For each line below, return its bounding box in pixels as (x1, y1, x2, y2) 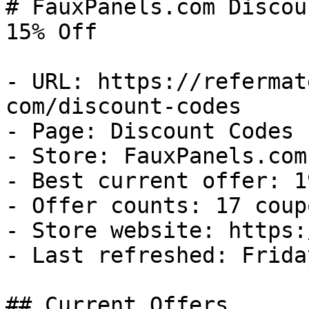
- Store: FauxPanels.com (6, 143, 307, 168)
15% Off (6, 19, 97, 44)
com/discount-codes (6, 94, 241, 119)
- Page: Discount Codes (6, 119, 294, 143)
